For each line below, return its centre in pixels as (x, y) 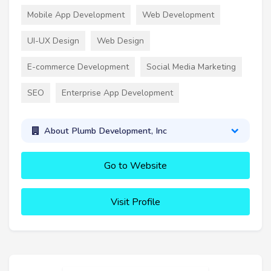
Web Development (178, 15)
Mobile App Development (76, 15)
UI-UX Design (53, 41)
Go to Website (135, 166)
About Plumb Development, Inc (105, 130)
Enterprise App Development (117, 93)
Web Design (120, 41)
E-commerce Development (78, 67)
